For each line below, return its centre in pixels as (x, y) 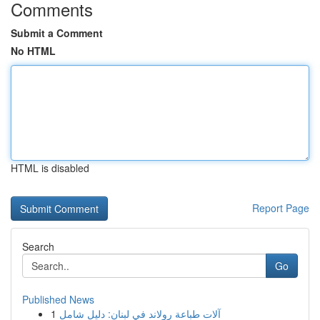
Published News (58, 299)
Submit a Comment (57, 33)
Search (38, 246)
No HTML (33, 51)
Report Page (281, 208)
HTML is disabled (50, 168)
